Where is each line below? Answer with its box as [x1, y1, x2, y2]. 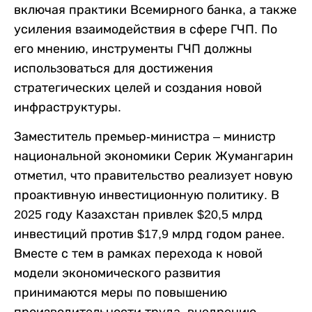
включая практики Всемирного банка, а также [14, 3, 297, 17]
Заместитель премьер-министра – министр [14, 130, 276, 144]
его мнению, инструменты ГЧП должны [14, 42, 252, 56]
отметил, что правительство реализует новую [14, 169, 292, 183]
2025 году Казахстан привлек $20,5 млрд [14, 208, 263, 222]
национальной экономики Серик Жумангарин [14, 149, 293, 164]
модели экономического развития [14, 266, 221, 281]
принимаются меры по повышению [14, 286, 227, 300]
